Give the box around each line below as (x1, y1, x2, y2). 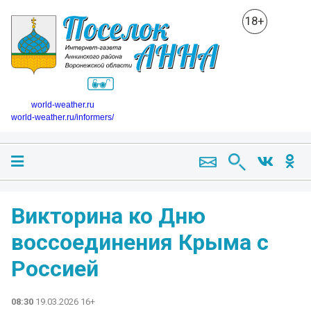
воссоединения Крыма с (11, 228, 269, 255)
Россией (11, 255, 99, 282)
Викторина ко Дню (11, 202, 205, 229)
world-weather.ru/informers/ (11, 112, 114, 122)
